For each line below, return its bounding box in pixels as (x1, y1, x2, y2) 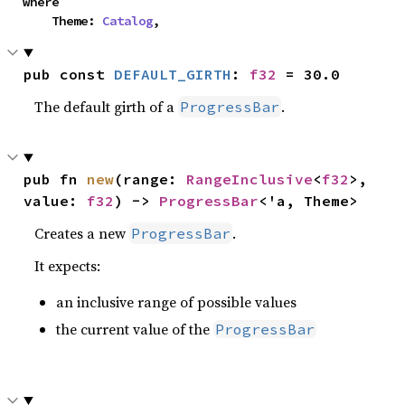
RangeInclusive (186, 170, 314, 188)
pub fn (24, 170, 88, 188)
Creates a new (34, 223, 130, 243)
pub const (24, 65, 115, 83)
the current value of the (56, 319, 214, 340)
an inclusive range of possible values (56, 292, 297, 312)
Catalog (102, 13, 153, 29)
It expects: (34, 256, 101, 276)
